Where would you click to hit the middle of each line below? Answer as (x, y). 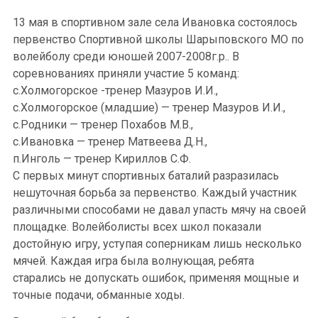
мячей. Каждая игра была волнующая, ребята (133, 261)
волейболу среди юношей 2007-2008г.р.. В (126, 56)
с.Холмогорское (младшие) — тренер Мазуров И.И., (149, 108)
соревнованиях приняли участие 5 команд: (126, 73)
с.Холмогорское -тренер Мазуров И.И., (115, 91)
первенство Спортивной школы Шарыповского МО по (158, 39)
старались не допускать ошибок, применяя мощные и (156, 278)
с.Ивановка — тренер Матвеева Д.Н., (110, 142)
